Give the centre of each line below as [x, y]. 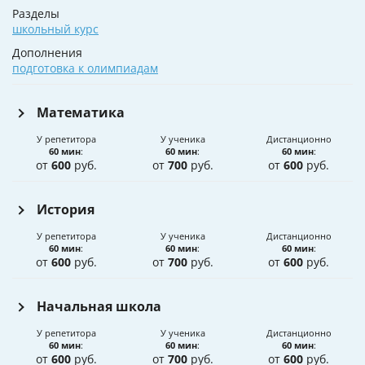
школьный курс [55, 29]
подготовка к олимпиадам [85, 68]
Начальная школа [99, 307]
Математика [81, 113]
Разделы [36, 14]
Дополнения [47, 53]
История [66, 210]
